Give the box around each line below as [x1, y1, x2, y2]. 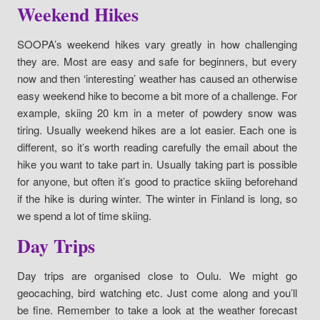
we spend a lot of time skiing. [17, 207, 151, 223]
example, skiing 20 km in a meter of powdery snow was [17, 104, 297, 120]
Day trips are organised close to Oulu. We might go [17, 267, 297, 283]
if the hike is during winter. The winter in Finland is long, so [17, 190, 297, 206]
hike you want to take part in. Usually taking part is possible [17, 156, 297, 171]
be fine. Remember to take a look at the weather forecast [17, 301, 297, 317]
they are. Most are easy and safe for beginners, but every [17, 53, 297, 69]
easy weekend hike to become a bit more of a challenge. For [17, 87, 297, 103]
